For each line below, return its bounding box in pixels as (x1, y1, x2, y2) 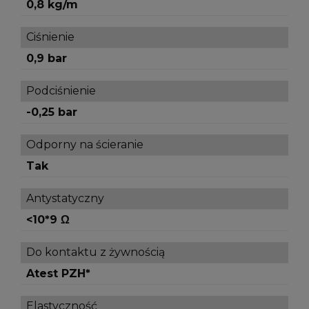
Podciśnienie (26, 84, 96, 97)
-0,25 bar (26, 106, 77, 119)
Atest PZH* (26, 267, 90, 280)
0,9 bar (26, 52, 67, 65)
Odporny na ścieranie (26, 138, 143, 151)
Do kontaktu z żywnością (26, 246, 165, 259)
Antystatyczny (26, 192, 104, 205)
